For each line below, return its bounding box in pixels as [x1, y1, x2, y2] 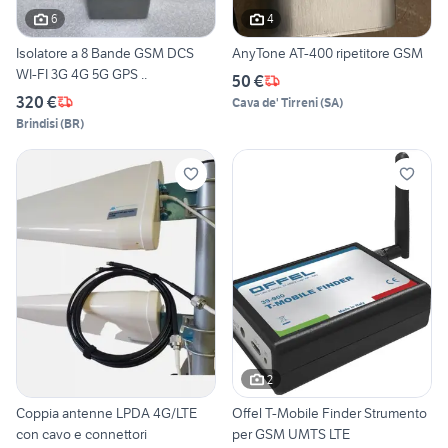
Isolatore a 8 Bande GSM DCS [16, 43, 194, 62]
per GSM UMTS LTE [232, 425, 350, 444]
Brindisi [16, 115, 58, 131]
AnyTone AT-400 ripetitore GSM [232, 43, 423, 62]
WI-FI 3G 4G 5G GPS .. [16, 64, 147, 83]
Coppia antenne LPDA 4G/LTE [16, 404, 197, 423]
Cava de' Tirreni [232, 94, 318, 110]
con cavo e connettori [16, 425, 147, 444]
